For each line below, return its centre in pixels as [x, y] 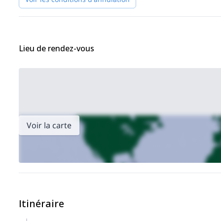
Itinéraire [41, 203]
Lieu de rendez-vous [56, 48]
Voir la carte [49, 125]
